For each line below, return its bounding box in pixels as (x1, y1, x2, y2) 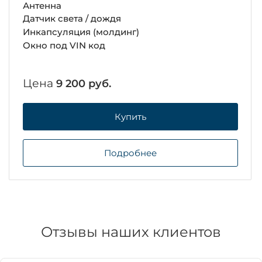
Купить (114, 111, 146, 123)
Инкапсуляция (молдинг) (22, 26, 139, 38)
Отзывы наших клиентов (41, 223, 221, 240)
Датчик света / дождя (22, 13, 121, 25)
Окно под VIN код (22, 39, 105, 51)
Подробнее (104, 147, 157, 158)
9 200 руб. (56, 77, 111, 90)
